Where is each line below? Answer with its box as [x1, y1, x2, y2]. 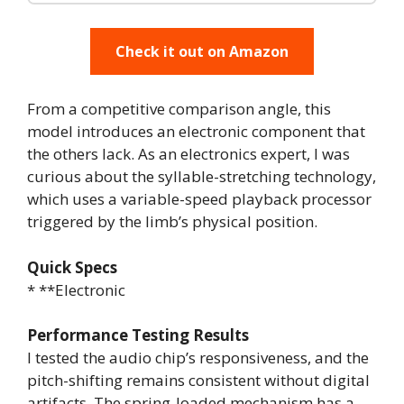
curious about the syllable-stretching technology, [27, 166, 376, 188]
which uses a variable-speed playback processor [27, 188, 372, 210]
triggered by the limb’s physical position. [27, 211, 317, 233]
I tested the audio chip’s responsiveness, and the [27, 347, 369, 369]
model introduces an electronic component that [27, 121, 365, 142]
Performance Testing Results [27, 325, 249, 346]
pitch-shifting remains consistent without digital [27, 370, 370, 391]
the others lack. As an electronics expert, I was [27, 143, 350, 165]
